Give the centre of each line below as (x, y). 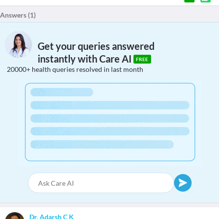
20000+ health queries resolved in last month (75, 69)
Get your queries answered (96, 46)
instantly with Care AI (86, 59)
